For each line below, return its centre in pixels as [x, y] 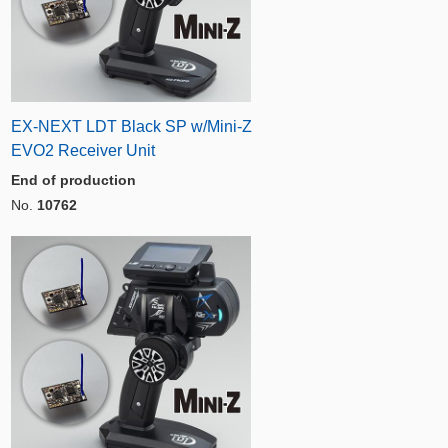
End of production [73, 179]
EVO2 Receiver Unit [83, 150]
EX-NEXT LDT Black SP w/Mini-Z [131, 126]
